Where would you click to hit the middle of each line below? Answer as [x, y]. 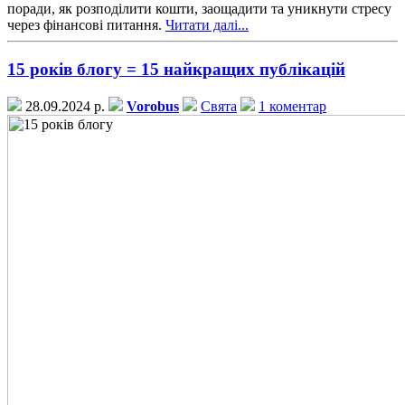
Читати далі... [207, 25]
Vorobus [153, 106]
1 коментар [292, 106]
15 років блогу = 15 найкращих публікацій [176, 69]
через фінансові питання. [86, 25]
